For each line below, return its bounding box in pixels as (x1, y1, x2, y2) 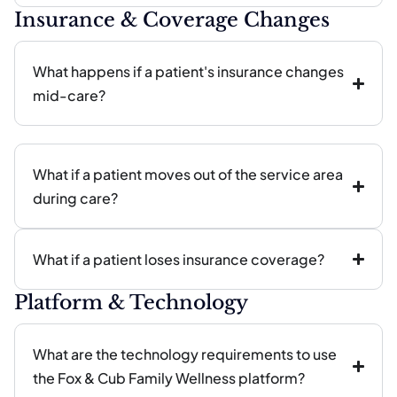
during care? (33, 189, 118, 207)
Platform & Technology (14, 291, 248, 315)
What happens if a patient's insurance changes (33, 62, 344, 81)
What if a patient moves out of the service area (33, 165, 343, 183)
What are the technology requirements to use (33, 345, 337, 363)
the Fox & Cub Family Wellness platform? (33, 369, 305, 387)
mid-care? (33, 86, 105, 105)
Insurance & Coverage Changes (14, 8, 330, 32)
